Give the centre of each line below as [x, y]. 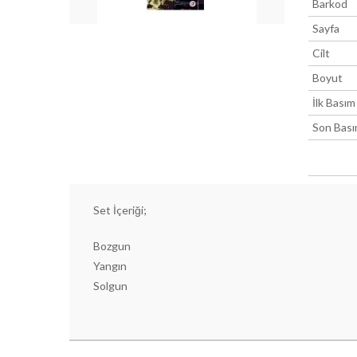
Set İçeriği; [120, 210]
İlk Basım [333, 102]
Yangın [111, 266]
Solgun [112, 286]
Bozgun [113, 246]
